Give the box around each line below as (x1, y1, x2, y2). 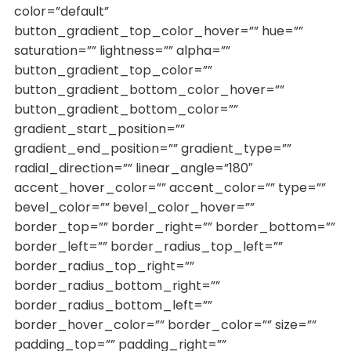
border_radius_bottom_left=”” (13, 296, 212, 315)
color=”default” (13, 2, 109, 21)
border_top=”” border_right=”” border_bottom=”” (13, 218, 335, 237)
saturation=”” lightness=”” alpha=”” (13, 42, 230, 60)
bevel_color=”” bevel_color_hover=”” (13, 198, 255, 217)
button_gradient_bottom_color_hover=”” (13, 81, 284, 100)
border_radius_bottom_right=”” (13, 277, 220, 295)
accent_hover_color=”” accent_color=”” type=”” (13, 179, 326, 197)
